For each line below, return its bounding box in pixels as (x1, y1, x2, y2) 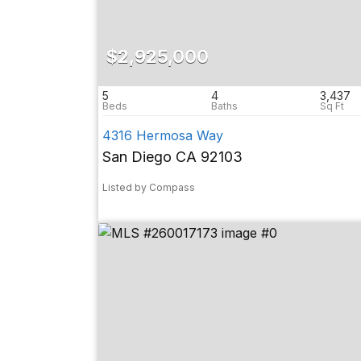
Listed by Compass (102, 181, 195, 193)
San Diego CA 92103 (102, 148, 243, 165)
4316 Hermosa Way (102, 127, 223, 143)
